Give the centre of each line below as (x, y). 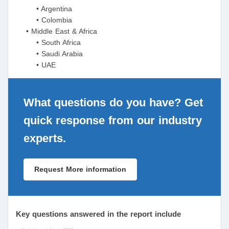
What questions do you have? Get (113, 102)
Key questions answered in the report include (98, 214)
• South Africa (48, 42)
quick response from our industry (113, 120)
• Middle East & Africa (56, 31)
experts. (45, 138)
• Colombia (44, 20)
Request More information (80, 170)
